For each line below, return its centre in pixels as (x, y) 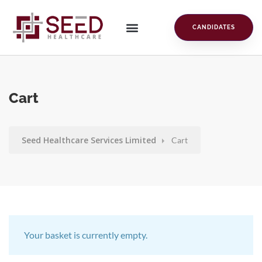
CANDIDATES (213, 27)
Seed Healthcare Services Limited (89, 140)
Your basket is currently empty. (86, 235)
